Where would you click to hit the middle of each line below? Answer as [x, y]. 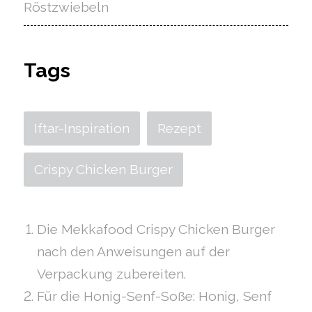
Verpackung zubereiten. [111, 274]
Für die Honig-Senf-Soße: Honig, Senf [154, 296]
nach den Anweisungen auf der [133, 251]
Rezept [179, 128]
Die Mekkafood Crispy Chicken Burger [156, 229]
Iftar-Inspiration [81, 128]
